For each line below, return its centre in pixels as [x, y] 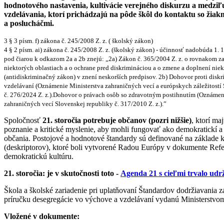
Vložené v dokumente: [42, 216]
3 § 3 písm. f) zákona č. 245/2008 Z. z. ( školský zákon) [78, 40]
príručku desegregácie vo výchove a [62, 199]
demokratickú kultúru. [39, 156]
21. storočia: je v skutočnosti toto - [62, 173]
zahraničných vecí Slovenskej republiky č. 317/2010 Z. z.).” [85, 103]
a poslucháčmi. [29, 23]
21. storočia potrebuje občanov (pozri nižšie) [117, 120]
